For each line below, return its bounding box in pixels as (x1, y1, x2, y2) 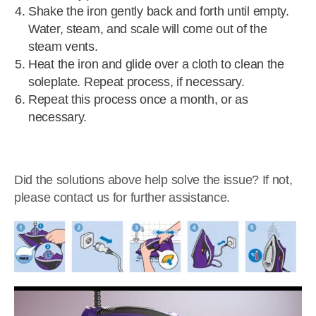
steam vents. (28, 39, 98, 54)
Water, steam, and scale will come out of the (28, 22, 267, 36)
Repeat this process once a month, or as (28, 92, 248, 107)
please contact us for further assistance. (14, 190, 233, 205)
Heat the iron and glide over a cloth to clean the (28, 57, 284, 71)
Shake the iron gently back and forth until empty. (28, 4, 289, 18)
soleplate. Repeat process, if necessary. (28, 75, 248, 89)
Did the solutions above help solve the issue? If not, (14, 173, 293, 187)
